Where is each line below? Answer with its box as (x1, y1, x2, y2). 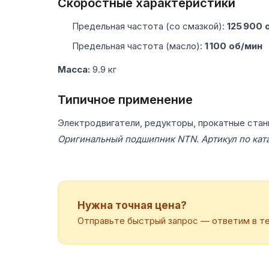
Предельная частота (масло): (72, 40, 205, 52)
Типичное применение (58, 92, 193, 107)
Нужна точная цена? (77, 199, 187, 211)
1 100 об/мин (205, 40, 262, 52)
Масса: (58, 63, 90, 75)
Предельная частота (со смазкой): (72, 20, 227, 32)
